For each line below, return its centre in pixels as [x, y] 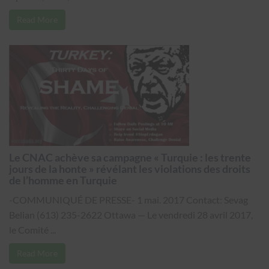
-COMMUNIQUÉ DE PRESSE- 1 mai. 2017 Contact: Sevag [128, 200]
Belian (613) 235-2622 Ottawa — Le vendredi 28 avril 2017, [131, 215]
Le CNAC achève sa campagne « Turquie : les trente [130, 157]
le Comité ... [32, 230]
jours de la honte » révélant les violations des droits [130, 169]
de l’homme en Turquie [63, 180]
